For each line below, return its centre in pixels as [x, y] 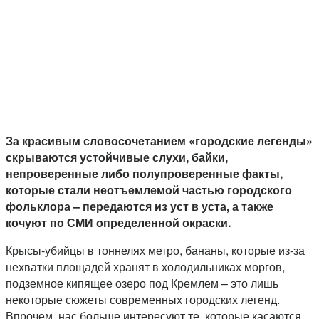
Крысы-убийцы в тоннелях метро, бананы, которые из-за [155, 251]
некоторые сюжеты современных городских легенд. [143, 300]
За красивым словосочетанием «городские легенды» [159, 141]
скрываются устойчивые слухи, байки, [117, 157]
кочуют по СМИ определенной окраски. [118, 223]
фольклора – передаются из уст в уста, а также [140, 206]
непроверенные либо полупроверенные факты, [144, 174]
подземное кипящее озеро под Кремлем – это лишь [142, 283]
